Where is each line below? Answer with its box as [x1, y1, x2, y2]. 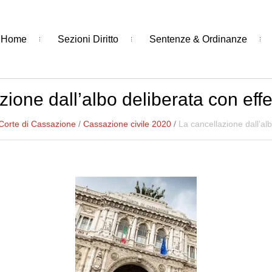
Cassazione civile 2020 [83, 119, 171, 129]
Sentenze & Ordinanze [149, 33, 247, 44]
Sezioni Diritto [57, 33, 118, 44]
